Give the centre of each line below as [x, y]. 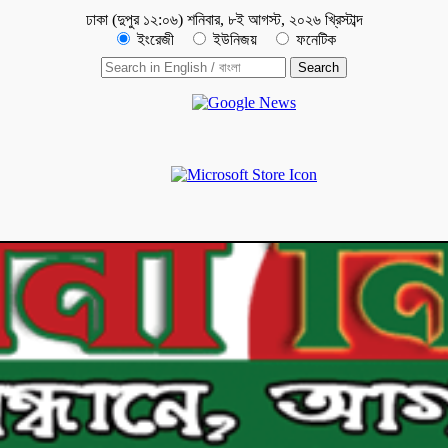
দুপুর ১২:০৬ [147, 19]
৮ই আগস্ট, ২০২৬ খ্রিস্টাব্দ [295, 19]
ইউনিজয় [235, 39]
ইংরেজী [155, 39]
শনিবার [203, 19]
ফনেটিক [314, 39]
